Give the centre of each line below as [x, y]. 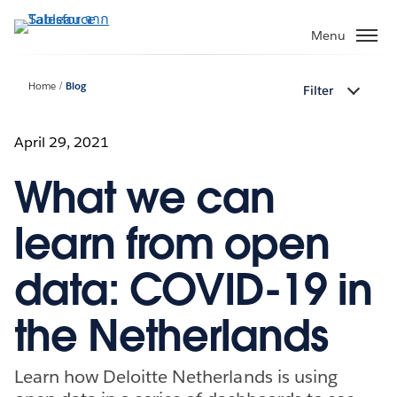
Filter [318, 91]
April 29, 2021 [62, 142]
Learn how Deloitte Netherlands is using [176, 376]
